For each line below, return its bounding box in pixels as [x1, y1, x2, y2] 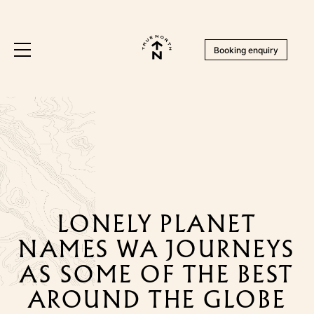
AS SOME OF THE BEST [20, 259, 294, 289]
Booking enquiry [213, 44, 278, 55]
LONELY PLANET [57, 209, 257, 239]
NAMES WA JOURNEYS [18, 234, 296, 264]
